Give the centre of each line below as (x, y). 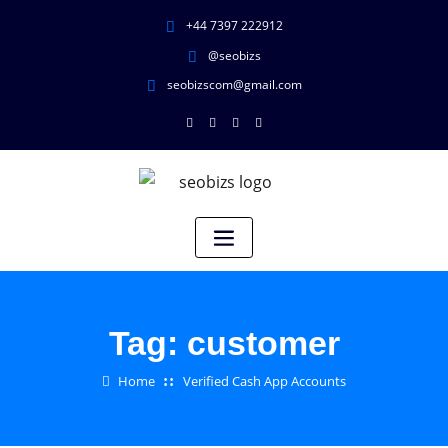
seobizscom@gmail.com (234, 84)
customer (263, 342)
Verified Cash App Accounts (265, 380)
